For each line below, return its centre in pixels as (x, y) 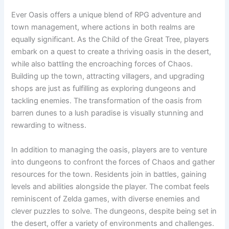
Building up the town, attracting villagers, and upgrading (108, 76)
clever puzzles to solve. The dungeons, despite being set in (114, 211)
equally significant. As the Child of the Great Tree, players (110, 40)
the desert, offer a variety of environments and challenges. (113, 223)
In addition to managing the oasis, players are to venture (109, 150)
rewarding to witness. (49, 125)
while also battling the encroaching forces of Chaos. (102, 64)
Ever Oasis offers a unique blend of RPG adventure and (107, 15)
